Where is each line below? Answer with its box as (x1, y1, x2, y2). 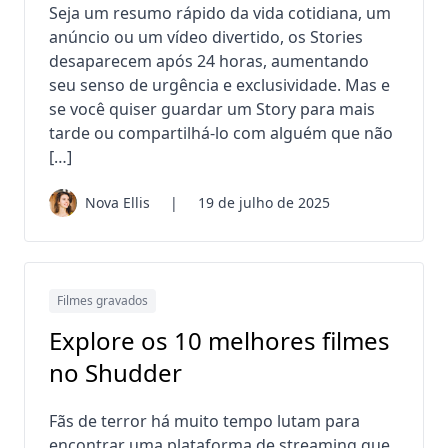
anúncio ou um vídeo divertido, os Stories (49, 26, 363, 49)
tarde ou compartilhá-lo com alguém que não (49, 122, 393, 145)
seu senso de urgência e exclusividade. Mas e (49, 74, 390, 97)
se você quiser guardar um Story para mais (49, 98, 375, 121)
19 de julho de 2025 (198, 193, 330, 213)
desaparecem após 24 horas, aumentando (49, 50, 369, 73)
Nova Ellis (85, 193, 150, 213)
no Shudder (49, 356, 182, 390)
